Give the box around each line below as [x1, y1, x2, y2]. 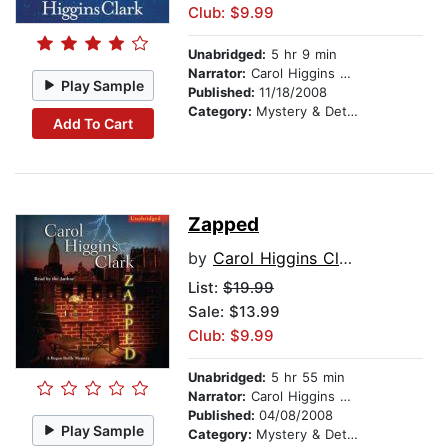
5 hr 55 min [266, 369, 345, 386]
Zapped [188, 213, 259, 237]
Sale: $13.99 [188, 302, 280, 322]
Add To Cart [52, 114, 133, 132]
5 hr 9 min [266, 46, 337, 63]
